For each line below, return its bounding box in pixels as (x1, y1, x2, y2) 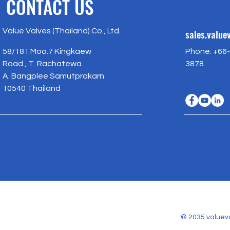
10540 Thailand (3, 84, 61, 92)
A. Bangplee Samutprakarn (3, 71, 104, 80)
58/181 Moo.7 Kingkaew (3, 47, 91, 55)
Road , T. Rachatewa (3, 59, 88, 68)
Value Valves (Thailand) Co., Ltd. (3, 26, 121, 35)
